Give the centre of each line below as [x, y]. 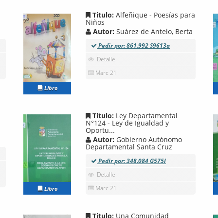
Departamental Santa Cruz [129, 146]
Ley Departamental [147, 115]
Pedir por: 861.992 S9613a [133, 46]
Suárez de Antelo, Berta [154, 32]
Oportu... [100, 130]
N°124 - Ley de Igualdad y [127, 123]
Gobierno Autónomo [149, 139]
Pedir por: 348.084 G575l [131, 161]
